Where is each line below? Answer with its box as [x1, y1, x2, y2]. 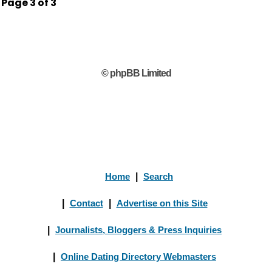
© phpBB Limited [101, 68, 171, 78]
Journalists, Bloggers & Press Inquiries [55, 225, 222, 235]
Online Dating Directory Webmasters [61, 251, 216, 262]
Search [143, 171, 173, 182]
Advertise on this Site [116, 198, 208, 208]
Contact [69, 198, 103, 208]
